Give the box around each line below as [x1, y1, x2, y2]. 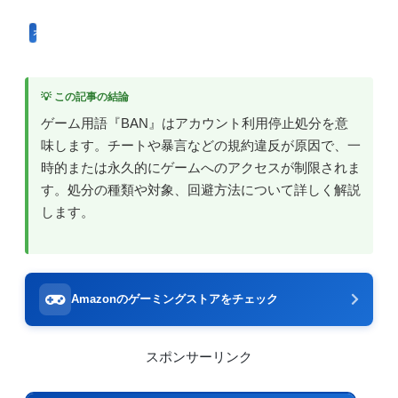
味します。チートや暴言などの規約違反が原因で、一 [41, 138, 361, 154]
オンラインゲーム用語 [33, 27, 126, 37]
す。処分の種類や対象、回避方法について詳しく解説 [41, 182, 361, 198]
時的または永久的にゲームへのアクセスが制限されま [41, 160, 361, 176]
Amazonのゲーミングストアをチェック [71, 292, 278, 306]
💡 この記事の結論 [41, 91, 129, 103]
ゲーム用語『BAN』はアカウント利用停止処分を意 [41, 115, 348, 131]
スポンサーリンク [146, 350, 252, 365]
